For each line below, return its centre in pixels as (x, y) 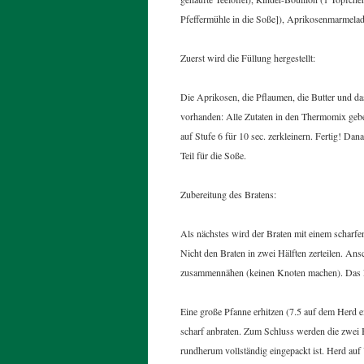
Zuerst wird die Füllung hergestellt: (248, 58)
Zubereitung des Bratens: (228, 194)
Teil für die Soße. (213, 155)
